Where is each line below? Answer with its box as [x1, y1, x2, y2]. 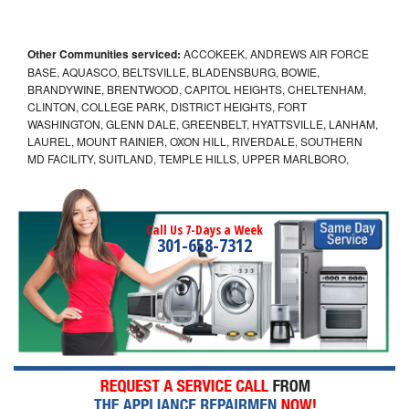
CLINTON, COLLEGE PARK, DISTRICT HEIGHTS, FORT [27, 98, 307, 114]
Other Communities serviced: [27, 45, 181, 62]
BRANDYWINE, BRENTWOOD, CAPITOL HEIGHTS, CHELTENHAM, [27, 80, 366, 97]
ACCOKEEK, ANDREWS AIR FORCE [181, 45, 369, 61]
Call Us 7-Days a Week [146, 220, 263, 238]
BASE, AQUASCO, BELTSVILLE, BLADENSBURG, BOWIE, [27, 63, 320, 79]
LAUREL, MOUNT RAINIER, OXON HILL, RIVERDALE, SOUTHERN [27, 132, 362, 149]
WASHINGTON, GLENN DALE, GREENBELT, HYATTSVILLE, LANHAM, [27, 115, 378, 131]
